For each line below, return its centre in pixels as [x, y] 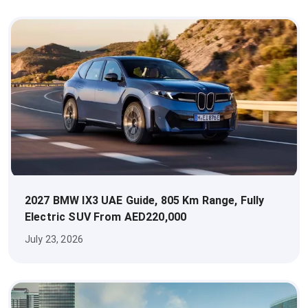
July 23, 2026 [54, 240]
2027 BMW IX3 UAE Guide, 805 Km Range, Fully [145, 201]
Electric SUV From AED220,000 [106, 217]
